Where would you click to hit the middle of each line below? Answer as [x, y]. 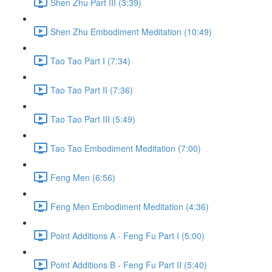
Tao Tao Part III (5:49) [93, 119]
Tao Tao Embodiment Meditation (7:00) [126, 148]
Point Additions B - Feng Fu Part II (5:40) [129, 264]
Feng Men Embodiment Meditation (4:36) [130, 206]
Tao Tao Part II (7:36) [92, 90]
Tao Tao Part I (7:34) [90, 60]
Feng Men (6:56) [83, 177]
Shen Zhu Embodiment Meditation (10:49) [131, 31]
